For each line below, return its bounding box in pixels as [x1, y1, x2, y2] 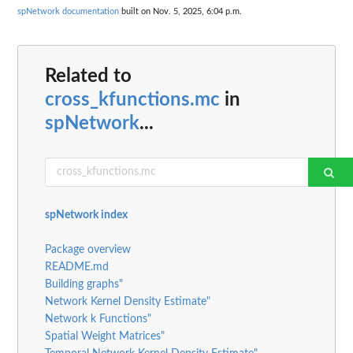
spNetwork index [45, 209, 128, 221]
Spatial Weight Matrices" [45, 330, 165, 342]
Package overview [45, 243, 131, 255]
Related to [45, 66, 132, 86]
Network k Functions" [45, 313, 151, 325]
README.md [45, 261, 109, 273]
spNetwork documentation [17, 7, 119, 17]
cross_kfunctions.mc [45, 90, 220, 110]
